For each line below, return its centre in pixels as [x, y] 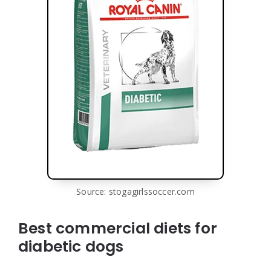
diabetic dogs [71, 246]
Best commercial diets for [118, 228]
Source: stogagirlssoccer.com [135, 191]
